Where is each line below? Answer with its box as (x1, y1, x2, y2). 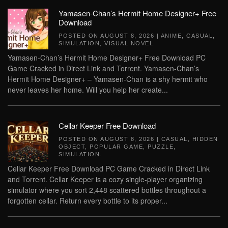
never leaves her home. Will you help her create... (8, 84, 168, 95)
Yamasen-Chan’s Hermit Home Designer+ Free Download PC (8, 52, 206, 63)
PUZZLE (148, 144, 174, 150)
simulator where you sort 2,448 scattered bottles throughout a (8, 185, 206, 195)
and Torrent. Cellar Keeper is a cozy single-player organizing (8, 174, 203, 184)
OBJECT (59, 144, 85, 150)
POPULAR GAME (90, 144, 143, 150)
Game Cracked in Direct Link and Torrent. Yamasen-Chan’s (8, 63, 199, 73)
